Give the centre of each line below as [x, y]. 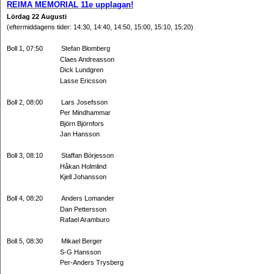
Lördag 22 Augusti [38, 16]
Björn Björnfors [55, 123]
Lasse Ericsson [57, 80]
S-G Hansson [54, 252]
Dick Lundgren [55, 70]
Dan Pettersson [57, 209]
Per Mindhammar [59, 113]
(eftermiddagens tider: [40, 27]
